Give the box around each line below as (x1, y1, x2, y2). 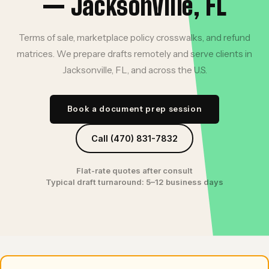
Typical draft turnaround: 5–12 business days (46, 177, 223, 187)
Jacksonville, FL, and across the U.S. (62, 64, 207, 76)
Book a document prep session (67, 104, 202, 114)
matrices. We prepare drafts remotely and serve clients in (17, 47, 252, 59)
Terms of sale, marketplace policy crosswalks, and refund (19, 31, 250, 43)
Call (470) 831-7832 (91, 133, 178, 144)
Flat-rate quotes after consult (76, 165, 193, 175)
